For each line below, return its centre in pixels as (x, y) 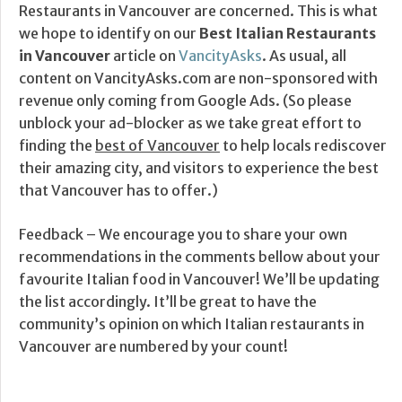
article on (144, 56)
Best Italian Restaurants (288, 34)
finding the (57, 146)
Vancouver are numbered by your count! (153, 347)
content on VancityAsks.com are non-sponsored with (198, 79)
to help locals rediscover (303, 146)
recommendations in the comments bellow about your (200, 257)
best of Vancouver (157, 146)
